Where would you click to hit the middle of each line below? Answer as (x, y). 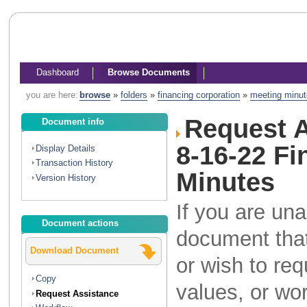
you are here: (52, 95)
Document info (73, 121)
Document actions (81, 223)
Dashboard (57, 72)
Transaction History (75, 163)
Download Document (75, 250)
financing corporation (198, 95)
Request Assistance (77, 293)
